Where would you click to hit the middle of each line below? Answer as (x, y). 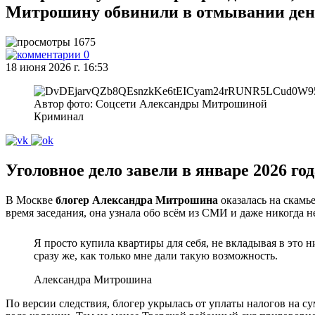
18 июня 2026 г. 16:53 (57, 67)
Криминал (59, 116)
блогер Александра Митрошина (137, 200)
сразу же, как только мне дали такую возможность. (156, 255)
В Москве (31, 200)
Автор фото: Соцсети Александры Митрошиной (150, 103)
